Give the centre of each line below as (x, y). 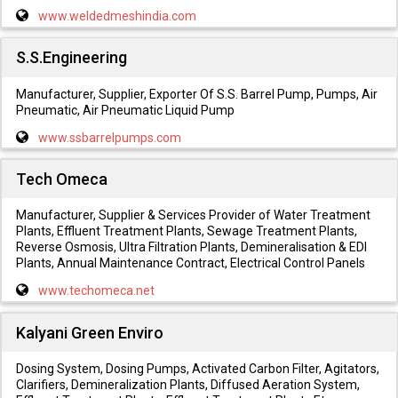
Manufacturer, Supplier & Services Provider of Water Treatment (193, 215)
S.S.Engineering (71, 58)
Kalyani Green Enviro (89, 332)
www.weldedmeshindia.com (117, 16)
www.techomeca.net (96, 291)
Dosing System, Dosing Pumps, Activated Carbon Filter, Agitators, (197, 368)
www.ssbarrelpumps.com (109, 137)
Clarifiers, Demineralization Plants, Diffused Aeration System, (187, 384)
